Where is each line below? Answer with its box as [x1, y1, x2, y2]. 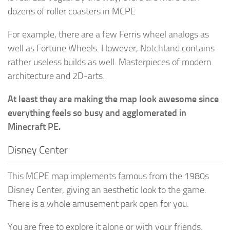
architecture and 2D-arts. [8, 70, 105, 82]
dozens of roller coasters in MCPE [8, 5, 136, 17]
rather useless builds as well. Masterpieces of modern [8, 56, 212, 68]
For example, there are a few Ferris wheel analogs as [8, 28, 209, 40]
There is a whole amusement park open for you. [8, 198, 189, 209]
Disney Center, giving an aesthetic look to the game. [8, 184, 206, 196]
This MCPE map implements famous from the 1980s [8, 170, 209, 182]
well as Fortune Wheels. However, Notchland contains [8, 42, 215, 54]
